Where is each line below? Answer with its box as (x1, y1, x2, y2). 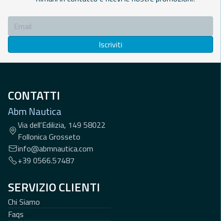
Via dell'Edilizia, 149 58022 (18, 119, 106, 131)
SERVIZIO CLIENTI (8, 178, 100, 196)
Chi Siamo (8, 196, 40, 208)
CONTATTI (8, 86, 60, 105)
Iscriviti (99, 38, 122, 51)
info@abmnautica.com (18, 143, 93, 155)
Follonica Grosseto (18, 131, 80, 143)
